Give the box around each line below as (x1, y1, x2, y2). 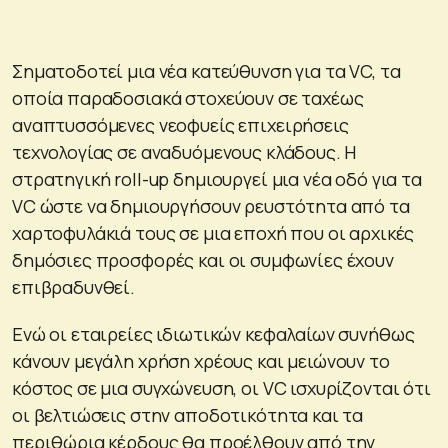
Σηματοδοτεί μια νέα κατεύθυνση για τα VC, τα (12, 58, 401, 83)
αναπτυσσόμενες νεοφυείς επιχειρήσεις (12, 112, 349, 137)
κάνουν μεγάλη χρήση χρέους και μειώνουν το (12, 348, 390, 373)
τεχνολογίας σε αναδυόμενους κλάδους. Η (12, 139, 357, 164)
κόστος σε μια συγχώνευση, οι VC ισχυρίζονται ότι (12, 375, 431, 400)
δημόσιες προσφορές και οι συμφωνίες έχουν (12, 247, 394, 272)
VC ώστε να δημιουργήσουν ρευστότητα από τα (12, 193, 410, 218)
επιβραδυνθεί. (12, 274, 136, 299)
